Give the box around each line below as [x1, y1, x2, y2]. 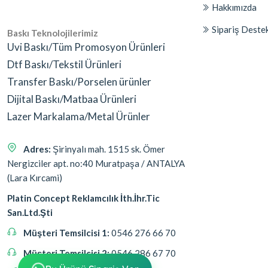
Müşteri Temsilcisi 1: [23, 227, 111, 239]
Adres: [23, 144, 53, 155]
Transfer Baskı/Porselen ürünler [7, 75, 151, 89]
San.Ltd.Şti [7, 207, 53, 218]
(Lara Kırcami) [7, 172, 62, 184]
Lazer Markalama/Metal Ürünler [7, 110, 150, 123]
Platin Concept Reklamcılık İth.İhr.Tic [7, 193, 160, 204]
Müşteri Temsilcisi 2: [23, 248, 111, 259]
